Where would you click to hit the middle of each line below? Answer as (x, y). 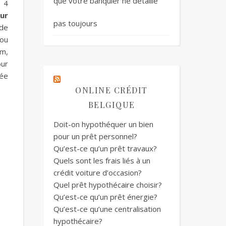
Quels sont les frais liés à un (102, 160)
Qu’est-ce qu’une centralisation (107, 209)
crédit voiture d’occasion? (98, 173)
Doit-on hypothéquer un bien (103, 124)
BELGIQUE (111, 105)
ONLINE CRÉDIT (111, 90)
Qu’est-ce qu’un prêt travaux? (105, 148)
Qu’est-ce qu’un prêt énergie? (105, 197)
